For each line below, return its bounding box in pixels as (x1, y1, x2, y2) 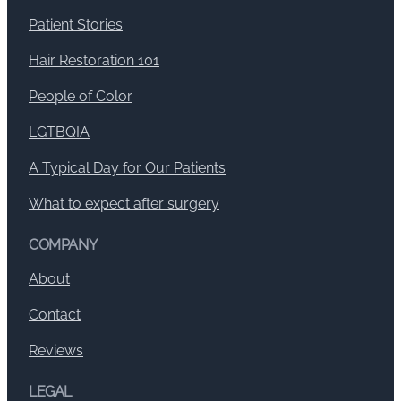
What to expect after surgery (29, 194, 219, 212)
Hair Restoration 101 (29, 51, 159, 69)
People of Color (29, 87, 132, 105)
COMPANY (29, 235, 98, 253)
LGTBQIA (29, 123, 90, 141)
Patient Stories (29, 15, 123, 33)
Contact (29, 305, 81, 323)
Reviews (29, 341, 83, 359)
